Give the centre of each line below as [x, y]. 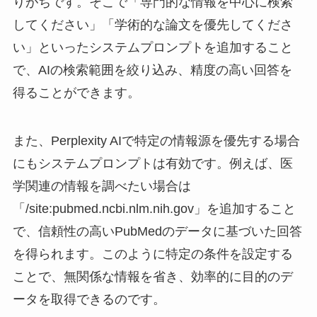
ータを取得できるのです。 [89, 300]
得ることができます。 [76, 93]
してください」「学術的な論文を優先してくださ [152, 25]
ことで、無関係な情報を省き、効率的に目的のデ [152, 277]
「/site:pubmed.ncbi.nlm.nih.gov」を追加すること [154, 209]
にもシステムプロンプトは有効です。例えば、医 [152, 164]
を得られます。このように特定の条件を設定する [152, 254]
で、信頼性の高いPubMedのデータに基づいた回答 [157, 232]
